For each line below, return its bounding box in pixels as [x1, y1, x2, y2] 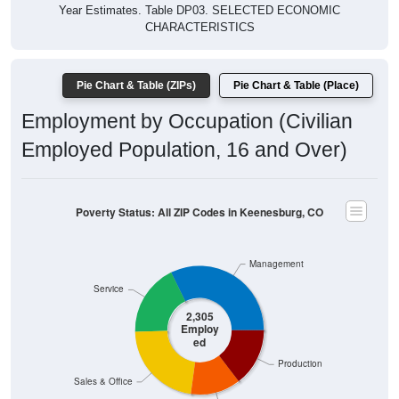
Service [94, 282, 125, 295]
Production [278, 357, 323, 370]
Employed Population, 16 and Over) [21, 138, 347, 162]
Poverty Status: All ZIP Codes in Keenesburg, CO [76, 204, 323, 220]
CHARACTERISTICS [144, 20, 255, 35]
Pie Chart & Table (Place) [233, 79, 359, 93]
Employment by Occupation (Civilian [21, 110, 353, 134]
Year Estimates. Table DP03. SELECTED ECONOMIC [59, 4, 340, 18]
